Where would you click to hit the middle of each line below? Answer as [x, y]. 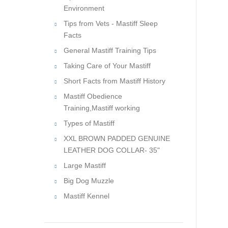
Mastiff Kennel [87, 196]
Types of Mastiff [89, 123]
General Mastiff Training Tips [110, 50]
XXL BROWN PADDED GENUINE [117, 138]
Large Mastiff [85, 165]
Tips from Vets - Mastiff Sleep [111, 23]
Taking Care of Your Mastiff [107, 66]
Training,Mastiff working [102, 108]
